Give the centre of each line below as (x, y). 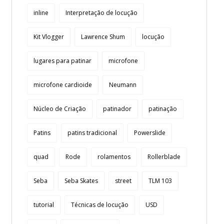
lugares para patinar (62, 61)
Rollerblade (164, 157)
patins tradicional (92, 133)
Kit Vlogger (48, 37)
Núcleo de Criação (59, 109)
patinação (162, 109)
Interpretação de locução (101, 13)
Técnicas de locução (99, 205)
